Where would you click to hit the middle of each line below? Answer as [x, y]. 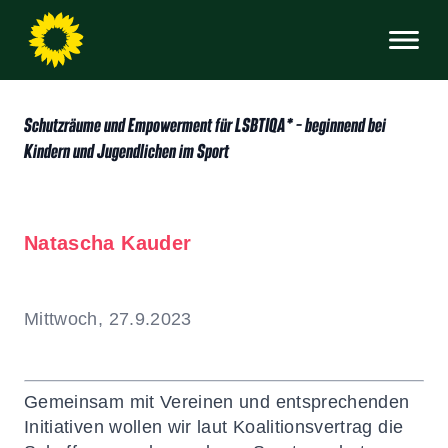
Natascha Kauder [108, 243]
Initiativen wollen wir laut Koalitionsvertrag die [214, 427]
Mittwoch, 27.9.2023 [108, 319]
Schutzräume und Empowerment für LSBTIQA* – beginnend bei [205, 124]
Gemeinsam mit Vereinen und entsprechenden [217, 402]
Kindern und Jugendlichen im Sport [126, 150]
